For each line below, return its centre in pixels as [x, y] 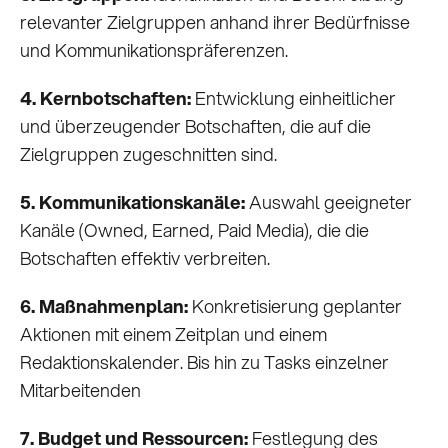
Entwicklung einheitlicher [293, 98]
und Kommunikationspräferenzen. [154, 50]
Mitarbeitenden [80, 390]
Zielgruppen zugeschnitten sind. [148, 154]
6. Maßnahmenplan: [104, 306]
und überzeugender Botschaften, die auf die [195, 126]
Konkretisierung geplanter [295, 306]
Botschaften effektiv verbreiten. [145, 258]
